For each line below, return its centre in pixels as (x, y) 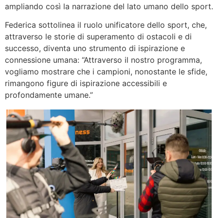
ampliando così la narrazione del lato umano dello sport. (109, 6)
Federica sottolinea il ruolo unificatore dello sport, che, (106, 25)
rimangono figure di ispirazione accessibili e (86, 83)
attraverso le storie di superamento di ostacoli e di (98, 37)
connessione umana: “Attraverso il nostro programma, (103, 60)
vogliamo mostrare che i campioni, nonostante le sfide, (106, 72)
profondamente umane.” (49, 95)
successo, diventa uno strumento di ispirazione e (95, 48)
